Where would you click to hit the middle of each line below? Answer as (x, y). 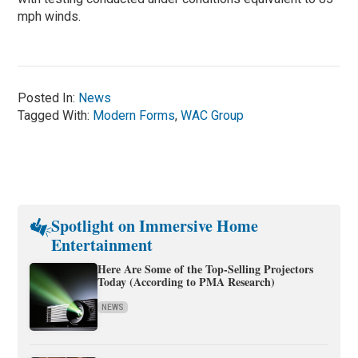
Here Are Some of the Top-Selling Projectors (206, 269)
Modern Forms (134, 116)
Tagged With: (56, 116)
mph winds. (50, 17)
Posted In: (48, 98)
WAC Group (213, 116)
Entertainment (102, 245)
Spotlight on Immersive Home (155, 226)
